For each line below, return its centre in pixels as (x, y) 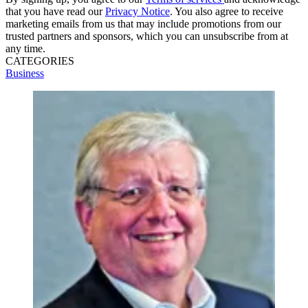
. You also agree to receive (227, 11)
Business (25, 73)
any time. (25, 48)
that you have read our (55, 11)
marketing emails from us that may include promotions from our (143, 23)
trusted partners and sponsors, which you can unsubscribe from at (147, 36)
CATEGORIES (40, 60)
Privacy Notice (137, 11)
